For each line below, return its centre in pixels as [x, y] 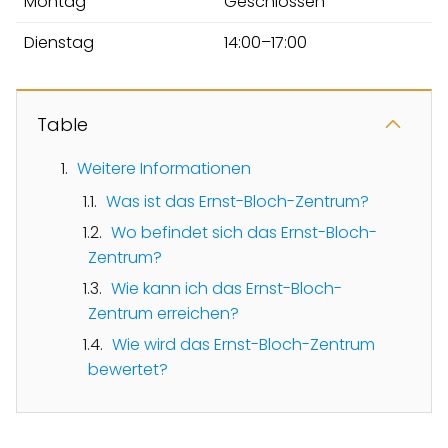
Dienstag [59, 42]
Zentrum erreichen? [163, 313]
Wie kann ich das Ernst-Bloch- [226, 288]
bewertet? [128, 369]
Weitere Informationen [164, 168]
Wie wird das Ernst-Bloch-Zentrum [243, 344]
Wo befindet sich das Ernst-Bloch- [244, 232]
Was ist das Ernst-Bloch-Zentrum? [237, 201]
